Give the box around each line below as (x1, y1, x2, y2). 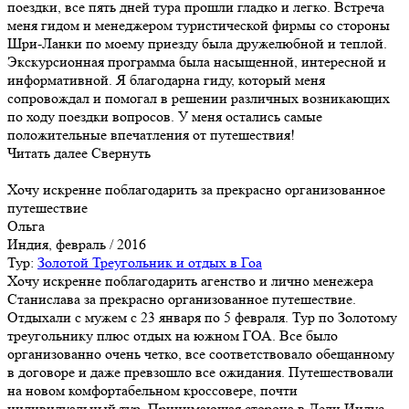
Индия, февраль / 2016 (7, 235, 146, 253)
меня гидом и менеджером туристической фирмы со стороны (7, 16, 390, 34)
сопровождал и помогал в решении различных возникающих (7, 89, 390, 107)
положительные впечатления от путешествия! (7, 125, 295, 143)
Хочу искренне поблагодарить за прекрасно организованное (7, 180, 385, 198)
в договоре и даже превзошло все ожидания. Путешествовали (7, 362, 393, 381)
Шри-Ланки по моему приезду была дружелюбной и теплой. (7, 34, 387, 52)
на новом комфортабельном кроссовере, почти (7, 381, 298, 399)
